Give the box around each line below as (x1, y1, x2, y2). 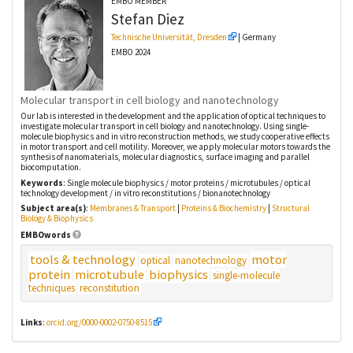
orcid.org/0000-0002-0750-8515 (46, 317, 152, 329)
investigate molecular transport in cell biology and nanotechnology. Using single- (20, 121, 309, 132)
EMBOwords (20, 229, 72, 240)
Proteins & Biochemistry (181, 203, 266, 214)
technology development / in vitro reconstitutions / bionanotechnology (20, 187, 270, 199)
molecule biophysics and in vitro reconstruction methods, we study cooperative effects (20, 131, 329, 143)
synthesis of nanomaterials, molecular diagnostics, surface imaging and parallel (20, 151, 310, 163)
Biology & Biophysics (20, 213, 93, 225)
